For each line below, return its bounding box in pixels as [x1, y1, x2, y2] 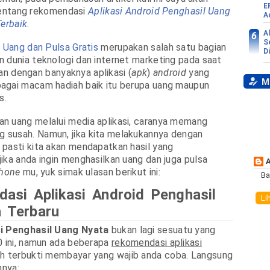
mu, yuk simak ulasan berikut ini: [20, 166, 160, 178]
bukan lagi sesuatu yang [108, 224, 216, 236]
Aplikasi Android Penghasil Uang [88, 5, 231, 17]
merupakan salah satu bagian [98, 42, 227, 54]
